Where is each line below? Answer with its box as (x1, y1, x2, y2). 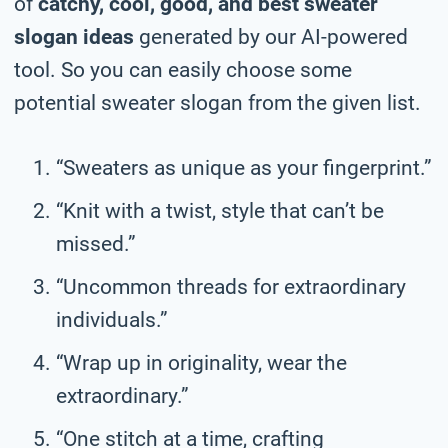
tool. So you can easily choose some (14, 57, 352, 82)
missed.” (56, 231, 136, 256)
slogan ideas (14, 24, 134, 49)
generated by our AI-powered (134, 24, 408, 49)
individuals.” (56, 307, 168, 332)
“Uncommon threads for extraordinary (56, 274, 406, 299)
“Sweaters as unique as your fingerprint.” (56, 155, 432, 180)
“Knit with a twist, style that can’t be (56, 198, 384, 223)
